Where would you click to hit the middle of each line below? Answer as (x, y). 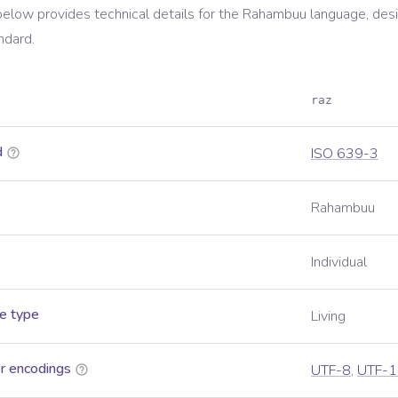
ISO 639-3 (345, 154)
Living (328, 316)
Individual (339, 262)
